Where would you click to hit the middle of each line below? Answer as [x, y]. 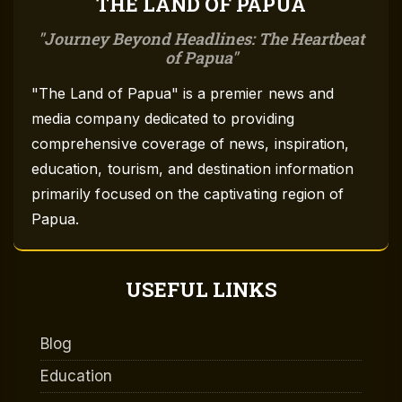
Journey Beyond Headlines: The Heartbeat [204, 39]
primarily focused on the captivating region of [188, 194]
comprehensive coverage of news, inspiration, [191, 144]
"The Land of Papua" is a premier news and [183, 94]
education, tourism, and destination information [193, 169]
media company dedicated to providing [163, 119]
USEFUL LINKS [201, 290]
